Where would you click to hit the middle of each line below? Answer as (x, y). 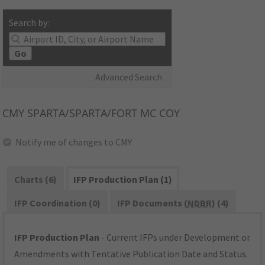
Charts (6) (36, 180)
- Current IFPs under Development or (175, 237)
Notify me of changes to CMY (74, 142)
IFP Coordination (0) (58, 203)
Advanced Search (129, 77)
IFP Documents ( (152, 203)
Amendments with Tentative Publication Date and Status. (131, 254)
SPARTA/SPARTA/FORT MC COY (102, 113)
